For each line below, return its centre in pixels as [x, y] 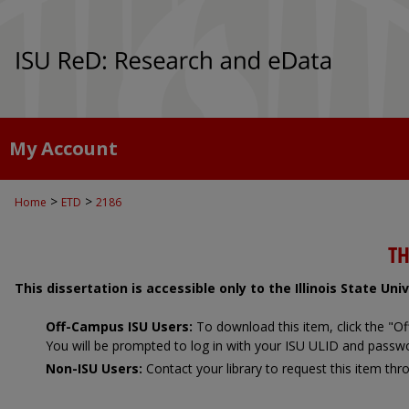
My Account [63, 148]
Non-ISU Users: [94, 368]
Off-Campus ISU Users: [119, 326]
